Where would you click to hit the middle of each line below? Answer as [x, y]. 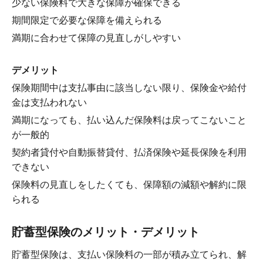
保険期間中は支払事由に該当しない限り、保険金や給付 [129, 88]
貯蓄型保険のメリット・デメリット [106, 232]
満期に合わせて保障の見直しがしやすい [96, 38]
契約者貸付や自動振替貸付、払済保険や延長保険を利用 [129, 153]
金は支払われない [49, 103]
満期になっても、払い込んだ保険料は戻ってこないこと [129, 120]
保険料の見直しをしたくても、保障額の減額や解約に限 [129, 185]
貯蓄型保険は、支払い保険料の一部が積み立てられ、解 [129, 255]
